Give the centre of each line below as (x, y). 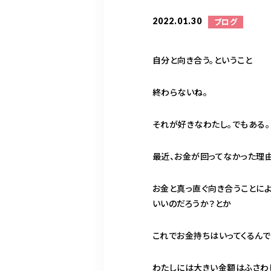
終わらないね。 (180, 92)
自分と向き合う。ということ (203, 60)
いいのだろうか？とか (192, 203)
